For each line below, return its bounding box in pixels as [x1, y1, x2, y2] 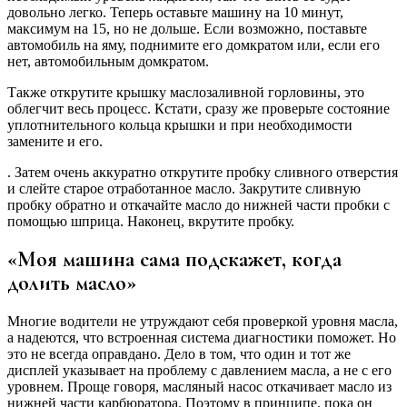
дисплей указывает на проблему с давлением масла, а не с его [7, 362, 392, 378]
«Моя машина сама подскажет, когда [7, 245, 342, 273]
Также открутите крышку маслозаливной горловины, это [7, 84, 364, 100]
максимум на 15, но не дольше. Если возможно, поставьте [7, 20, 367, 36]
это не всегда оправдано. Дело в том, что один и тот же [7, 345, 351, 362]
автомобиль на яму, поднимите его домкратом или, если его [7, 36, 380, 53]
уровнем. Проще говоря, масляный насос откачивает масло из [7, 378, 392, 394]
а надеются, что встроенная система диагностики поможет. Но [7, 329, 396, 345]
